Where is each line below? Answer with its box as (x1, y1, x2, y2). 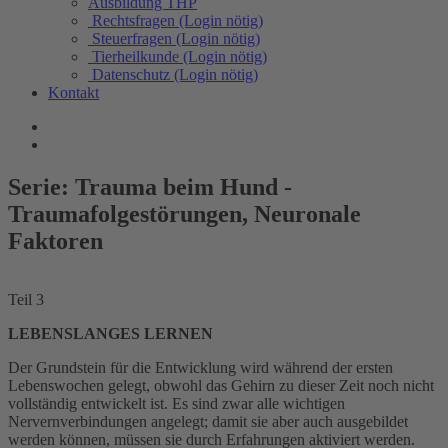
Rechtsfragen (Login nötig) (92, 12, 263, 29)
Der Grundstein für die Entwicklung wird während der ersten (8, 358, 393, 376)
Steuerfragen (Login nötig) (92, 30, 260, 47)
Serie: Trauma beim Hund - (8, 173, 292, 200)
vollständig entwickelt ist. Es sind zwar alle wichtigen (8, 394, 345, 412)
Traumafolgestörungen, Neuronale (8, 200, 361, 227)
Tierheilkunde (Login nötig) (92, 48, 267, 65)
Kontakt (48, 84, 99, 101)
